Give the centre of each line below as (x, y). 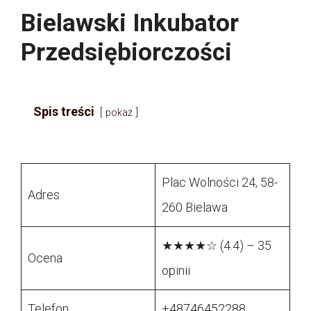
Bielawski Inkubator (130, 24)
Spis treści (64, 112)
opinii (176, 271)
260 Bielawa (195, 208)
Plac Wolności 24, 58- (220, 183)
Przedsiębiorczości (126, 53)
